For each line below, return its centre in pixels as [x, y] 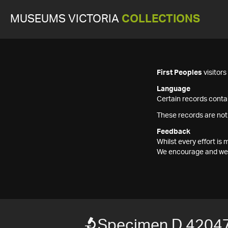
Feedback [174, 132]
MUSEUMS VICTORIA [66, 19]
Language [174, 89]
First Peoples [179, 73]
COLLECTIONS [161, 19]
